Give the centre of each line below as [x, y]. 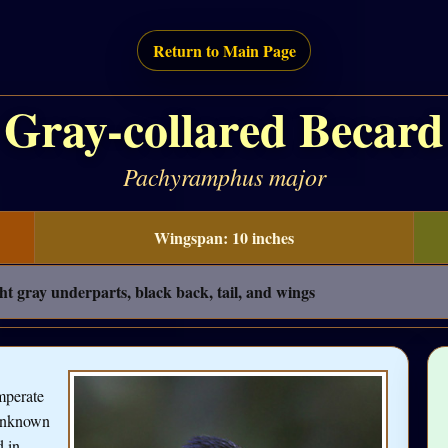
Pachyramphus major [224, 176]
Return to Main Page [224, 51]
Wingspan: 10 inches [224, 237]
